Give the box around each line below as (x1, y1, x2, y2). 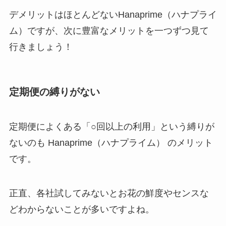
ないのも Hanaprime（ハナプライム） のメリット (9, 137, 213, 148)
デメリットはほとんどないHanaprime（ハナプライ (9, 10, 217, 20)
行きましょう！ (9, 42, 73, 52)
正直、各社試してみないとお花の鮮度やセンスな (9, 188, 209, 198)
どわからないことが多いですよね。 (9, 204, 154, 214)
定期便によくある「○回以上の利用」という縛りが (9, 121, 214, 132)
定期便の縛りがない (9, 86, 100, 97)
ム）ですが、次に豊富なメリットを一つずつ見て (9, 26, 209, 36)
